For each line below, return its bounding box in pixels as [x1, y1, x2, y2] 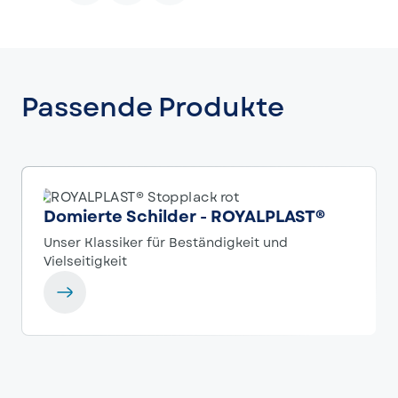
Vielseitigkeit [44, 252, 127, 270]
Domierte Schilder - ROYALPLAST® [44, 205, 325, 228]
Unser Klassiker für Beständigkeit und [44, 234, 288, 251]
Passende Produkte [21, 88, 284, 126]
